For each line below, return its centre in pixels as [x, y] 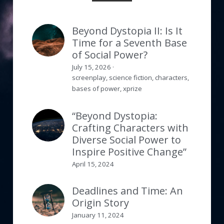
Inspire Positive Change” [129, 151]
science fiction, [131, 77]
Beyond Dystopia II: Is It [127, 30]
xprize [132, 88]
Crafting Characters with [130, 127]
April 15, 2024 [93, 164]
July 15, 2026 [91, 67]
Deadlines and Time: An [127, 190]
